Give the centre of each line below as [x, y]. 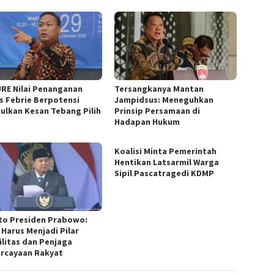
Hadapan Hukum [147, 122]
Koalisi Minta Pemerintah [166, 151]
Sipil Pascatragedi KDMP [165, 173]
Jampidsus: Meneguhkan [164, 100]
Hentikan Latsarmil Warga [167, 162]
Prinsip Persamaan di [157, 111]
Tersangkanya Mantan [159, 89]
